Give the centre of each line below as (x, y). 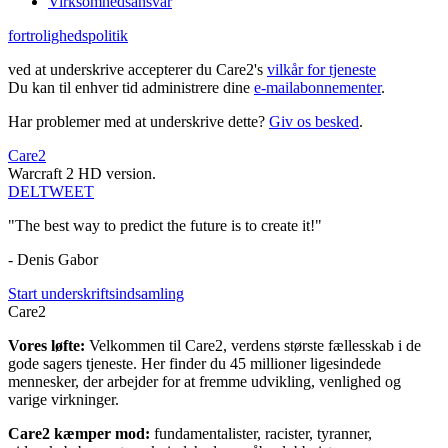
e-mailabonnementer (317, 88)
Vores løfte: (48, 346)
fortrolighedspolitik (68, 36)
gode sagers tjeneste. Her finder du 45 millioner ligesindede (194, 364)
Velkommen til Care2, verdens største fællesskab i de (255, 346)
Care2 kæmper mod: (81, 434)
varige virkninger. (63, 400)
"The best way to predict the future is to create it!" (165, 226)
